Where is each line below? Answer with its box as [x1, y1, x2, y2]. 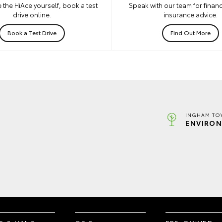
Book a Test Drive [7, 28, 56, 37]
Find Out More [170, 28, 211, 37]
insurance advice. [164, 10, 218, 19]
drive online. [13, 10, 51, 19]
